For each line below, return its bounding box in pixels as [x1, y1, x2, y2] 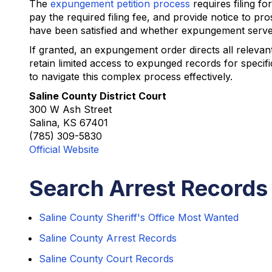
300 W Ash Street [29, 103, 112, 115]
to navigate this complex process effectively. [29, 70, 233, 83]
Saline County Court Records [39, 253, 174, 265]
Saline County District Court [29, 90, 166, 102]
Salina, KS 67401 [29, 117, 108, 129]
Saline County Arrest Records [39, 232, 177, 244]
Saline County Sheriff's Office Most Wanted [39, 211, 239, 223]
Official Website [29, 143, 99, 155]
